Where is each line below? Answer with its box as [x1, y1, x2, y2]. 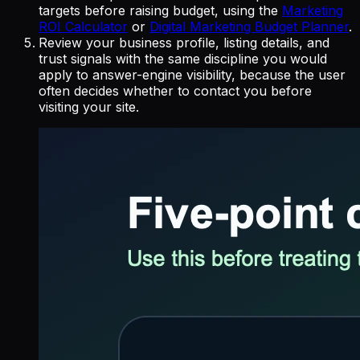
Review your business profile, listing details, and [39, 35, 329, 51]
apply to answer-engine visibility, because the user [39, 67, 346, 84]
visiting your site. [39, 99, 139, 116]
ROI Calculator [39, 18, 128, 35]
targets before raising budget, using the [39, 2, 282, 19]
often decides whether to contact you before [39, 83, 312, 100]
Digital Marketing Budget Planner [149, 18, 349, 35]
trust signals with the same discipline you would [39, 51, 327, 67]
